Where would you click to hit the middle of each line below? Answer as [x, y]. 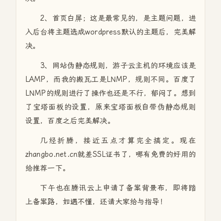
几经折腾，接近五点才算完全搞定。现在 [118, 141]
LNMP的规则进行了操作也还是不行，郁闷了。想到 [110, 93]
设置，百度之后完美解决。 [70, 121]
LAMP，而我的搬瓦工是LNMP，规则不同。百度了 [110, 79]
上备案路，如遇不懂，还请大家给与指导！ [96, 202]
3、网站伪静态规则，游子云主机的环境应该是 [118, 66]
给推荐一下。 [47, 168]
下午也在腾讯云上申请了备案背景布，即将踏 [118, 188]
